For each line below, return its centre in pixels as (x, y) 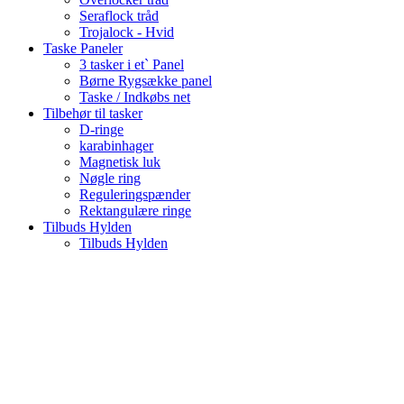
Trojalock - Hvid (127, 32)
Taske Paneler (83, 49)
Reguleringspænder (135, 195)
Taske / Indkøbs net (135, 97)
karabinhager (116, 146)
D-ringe (101, 130)
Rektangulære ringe (135, 211)
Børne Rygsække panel (146, 81)
